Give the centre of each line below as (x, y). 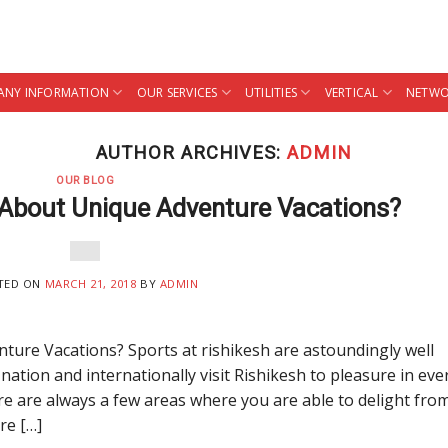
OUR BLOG (85, 181)
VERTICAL (351, 92)
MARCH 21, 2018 (90, 283)
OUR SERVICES (177, 92)
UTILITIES (271, 92)
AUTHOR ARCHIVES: (192, 152)
